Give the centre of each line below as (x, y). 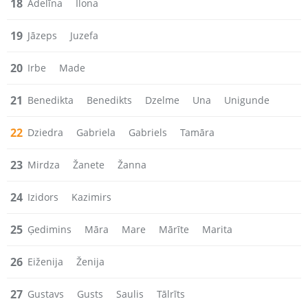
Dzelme (162, 100)
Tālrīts (171, 294)
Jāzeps (42, 35)
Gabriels (148, 132)
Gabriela (96, 132)
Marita (217, 229)
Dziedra (45, 132)
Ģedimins (49, 229)
